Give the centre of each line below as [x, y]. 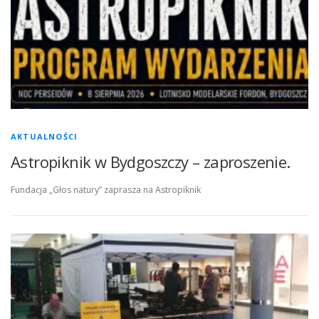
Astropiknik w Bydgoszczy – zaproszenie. [151, 161]
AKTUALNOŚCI [45, 136]
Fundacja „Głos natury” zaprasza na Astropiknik [106, 190]
